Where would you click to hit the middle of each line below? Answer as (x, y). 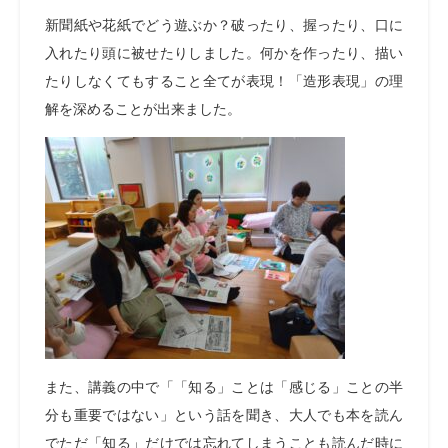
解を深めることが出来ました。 (143, 109)
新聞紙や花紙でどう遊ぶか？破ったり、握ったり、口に (224, 25)
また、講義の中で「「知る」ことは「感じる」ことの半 (224, 387)
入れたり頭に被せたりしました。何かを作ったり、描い (224, 53)
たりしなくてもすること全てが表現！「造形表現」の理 (224, 81)
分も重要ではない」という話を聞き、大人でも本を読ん (224, 415)
